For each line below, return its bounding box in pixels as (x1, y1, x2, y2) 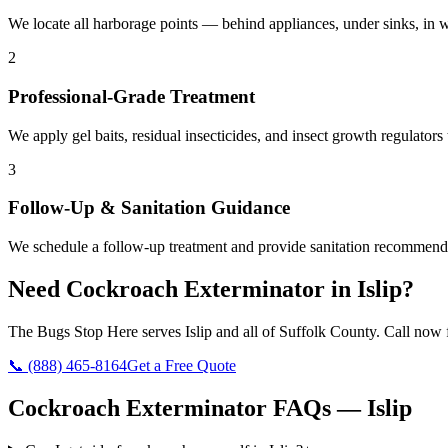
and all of (212, 323, 279, 340)
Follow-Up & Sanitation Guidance (8, 197, 290, 219)
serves (138, 323, 185, 340)
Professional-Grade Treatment (8, 86, 255, 108)
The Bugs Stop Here (8, 323, 138, 340)
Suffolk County (279, 323, 376, 340)
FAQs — (267, 394, 367, 421)
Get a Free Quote (127, 357, 236, 374)
